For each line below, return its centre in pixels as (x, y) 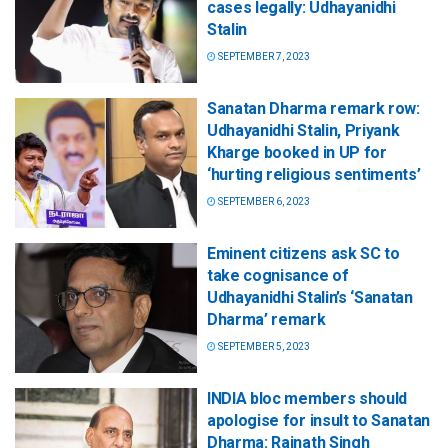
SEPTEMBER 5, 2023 (263, 346)
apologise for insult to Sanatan (319, 420)
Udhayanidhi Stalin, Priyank (303, 130)
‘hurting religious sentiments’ (314, 174)
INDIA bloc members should (307, 398)
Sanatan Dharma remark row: (313, 108)
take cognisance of (278, 275)
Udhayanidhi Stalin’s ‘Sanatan (310, 297)
